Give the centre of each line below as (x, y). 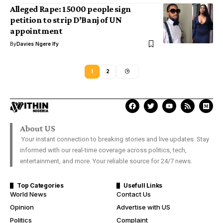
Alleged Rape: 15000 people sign (70, 9)
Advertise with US (143, 207)
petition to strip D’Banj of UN (66, 20)
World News (28, 194)
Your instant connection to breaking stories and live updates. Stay (114, 139)
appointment (36, 31)
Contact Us (134, 194)
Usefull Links (143, 185)
